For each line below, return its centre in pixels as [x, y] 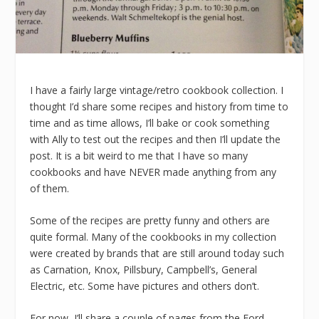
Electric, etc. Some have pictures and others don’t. [145, 286]
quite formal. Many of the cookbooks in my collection [153, 236]
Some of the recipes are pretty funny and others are [150, 220]
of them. [50, 188]
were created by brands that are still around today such [157, 253]
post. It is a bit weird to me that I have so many [139, 155]
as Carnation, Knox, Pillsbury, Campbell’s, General [144, 269]
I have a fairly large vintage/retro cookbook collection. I [157, 90]
